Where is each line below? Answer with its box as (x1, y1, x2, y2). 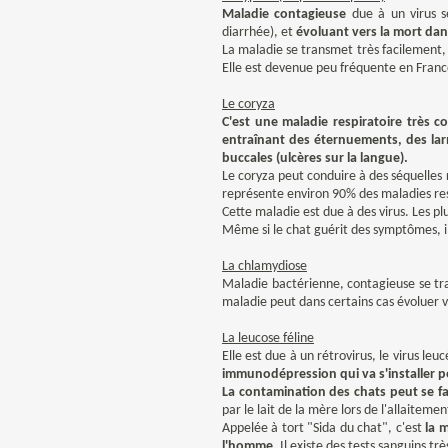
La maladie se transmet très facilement (222, 43, 442, 58)
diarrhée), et (222, 25, 296, 40)
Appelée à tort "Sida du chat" (222, 421, 389, 436)
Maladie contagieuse (222, 7, 347, 22)
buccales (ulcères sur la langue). (222, 151, 408, 166)
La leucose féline (222, 331, 314, 346)
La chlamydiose (222, 259, 307, 274)
